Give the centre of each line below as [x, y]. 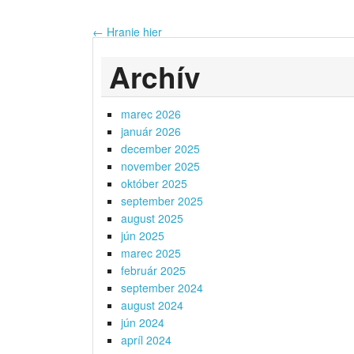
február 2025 [153, 271]
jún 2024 [143, 323]
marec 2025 [151, 253]
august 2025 [152, 218]
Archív [155, 77]
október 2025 [154, 184]
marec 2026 [151, 114]
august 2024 [152, 305]
